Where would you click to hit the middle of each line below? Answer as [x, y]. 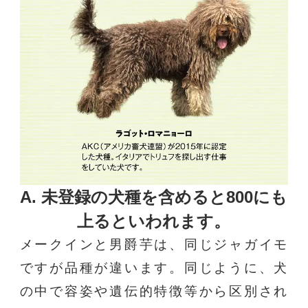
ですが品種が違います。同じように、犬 [154, 268]
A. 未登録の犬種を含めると [123, 197]
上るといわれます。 [154, 221]
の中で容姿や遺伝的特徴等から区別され [154, 291]
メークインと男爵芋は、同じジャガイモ [154, 245]
